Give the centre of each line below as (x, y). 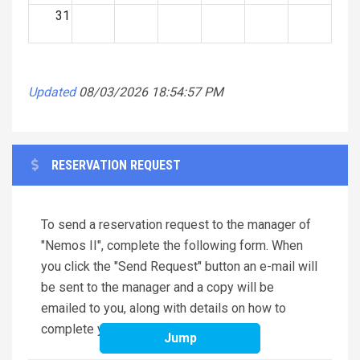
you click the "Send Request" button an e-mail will (179, 266)
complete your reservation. (116, 329)
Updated (52, 92)
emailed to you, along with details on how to (164, 308)
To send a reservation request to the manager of (176, 224)
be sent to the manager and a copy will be (157, 287)
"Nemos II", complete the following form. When (172, 245)
